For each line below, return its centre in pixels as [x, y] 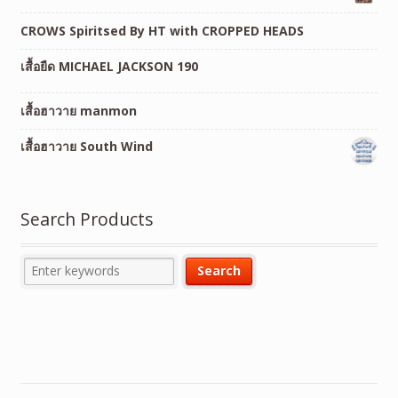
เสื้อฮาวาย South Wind [86, 147]
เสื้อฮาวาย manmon [78, 110]
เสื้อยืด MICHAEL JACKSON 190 [109, 67]
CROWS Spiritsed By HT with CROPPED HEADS [162, 30]
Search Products [87, 219]
